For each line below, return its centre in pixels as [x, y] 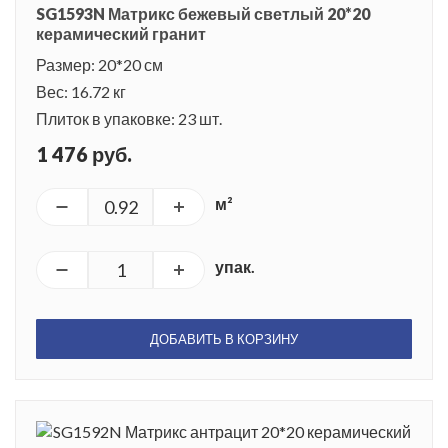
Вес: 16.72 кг [81, 91]
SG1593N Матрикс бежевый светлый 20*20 [203, 13]
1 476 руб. [84, 153]
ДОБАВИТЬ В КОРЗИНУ [224, 338]
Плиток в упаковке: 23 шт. [129, 118]
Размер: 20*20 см [99, 64]
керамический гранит [121, 33]
